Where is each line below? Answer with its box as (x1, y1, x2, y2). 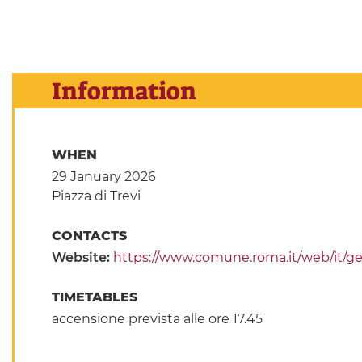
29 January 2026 (51, 169, 156, 185)
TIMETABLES (51, 289, 141, 305)
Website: (51, 250, 113, 266)
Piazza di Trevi (51, 188, 141, 204)
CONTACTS (51, 228, 131, 244)
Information (51, 75, 196, 108)
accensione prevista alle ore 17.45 (51, 311, 263, 327)
